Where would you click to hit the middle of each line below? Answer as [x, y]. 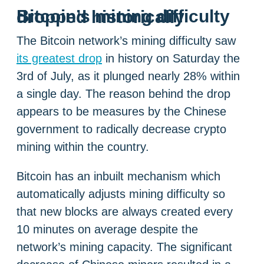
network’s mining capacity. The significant [124, 247]
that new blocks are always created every [125, 211]
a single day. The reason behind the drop [123, 93]
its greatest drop [59, 58]
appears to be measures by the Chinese [121, 111]
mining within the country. [83, 146]
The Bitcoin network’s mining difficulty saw [126, 40]
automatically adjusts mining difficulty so [121, 194]
